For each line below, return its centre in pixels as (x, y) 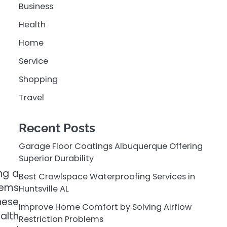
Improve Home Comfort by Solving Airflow (105, 207)
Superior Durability (56, 158)
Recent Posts (57, 128)
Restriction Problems (61, 219)
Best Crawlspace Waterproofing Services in (107, 176)
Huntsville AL (44, 188)
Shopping (38, 79)
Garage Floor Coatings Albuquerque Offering (110, 146)
